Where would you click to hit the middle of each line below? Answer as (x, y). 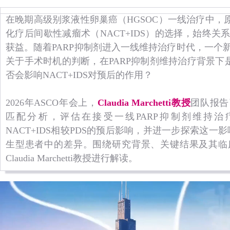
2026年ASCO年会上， (52, 103)
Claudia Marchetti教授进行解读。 (72, 158)
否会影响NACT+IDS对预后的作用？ (79, 75)
